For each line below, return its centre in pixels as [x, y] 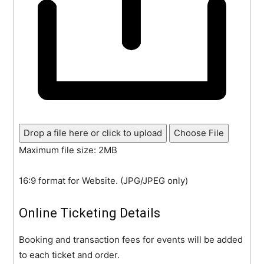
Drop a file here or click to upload [93, 133]
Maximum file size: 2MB [68, 150]
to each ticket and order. [70, 255]
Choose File [199, 133]
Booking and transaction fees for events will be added [131, 239]
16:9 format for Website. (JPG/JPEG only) [104, 180]
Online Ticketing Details [90, 213]
